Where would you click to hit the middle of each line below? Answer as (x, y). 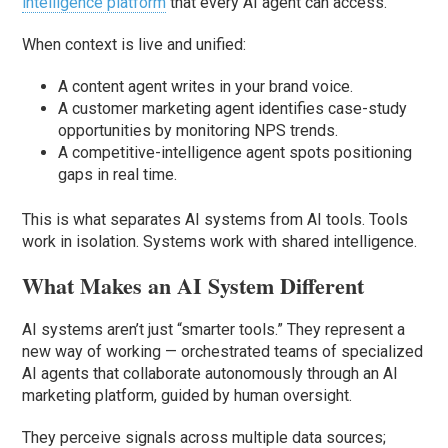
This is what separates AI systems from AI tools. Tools (215, 220)
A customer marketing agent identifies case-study (233, 109)
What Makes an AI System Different (193, 286)
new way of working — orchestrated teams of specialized (223, 352)
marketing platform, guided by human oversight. (187, 396)
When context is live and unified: (134, 45)
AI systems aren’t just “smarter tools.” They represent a (214, 330)
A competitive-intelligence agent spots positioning (235, 153)
